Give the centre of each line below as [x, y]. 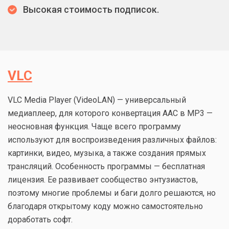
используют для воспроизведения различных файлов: [112, 140]
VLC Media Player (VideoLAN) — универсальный [97, 100]
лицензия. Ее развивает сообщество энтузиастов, [103, 180]
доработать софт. [40, 220]
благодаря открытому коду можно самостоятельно [105, 207]
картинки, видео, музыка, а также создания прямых [107, 153]
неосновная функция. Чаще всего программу [94, 127]
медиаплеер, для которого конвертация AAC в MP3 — [110, 113]
